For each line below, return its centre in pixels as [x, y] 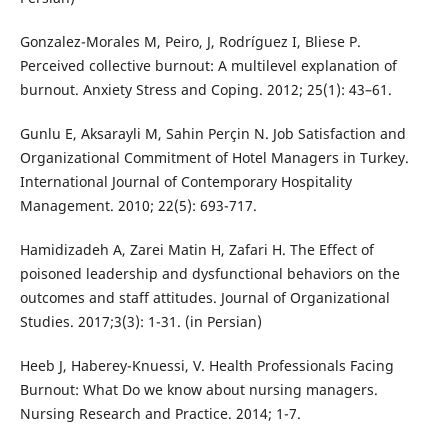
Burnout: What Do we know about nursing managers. [198, 390]
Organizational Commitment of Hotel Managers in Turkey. [214, 158]
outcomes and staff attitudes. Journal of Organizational [204, 298]
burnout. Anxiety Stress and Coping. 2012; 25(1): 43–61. [205, 90]
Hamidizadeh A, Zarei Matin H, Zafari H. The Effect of [196, 250]
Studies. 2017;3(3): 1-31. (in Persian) [140, 322]
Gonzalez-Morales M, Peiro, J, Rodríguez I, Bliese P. [190, 42]
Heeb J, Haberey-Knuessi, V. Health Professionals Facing [206, 366]
